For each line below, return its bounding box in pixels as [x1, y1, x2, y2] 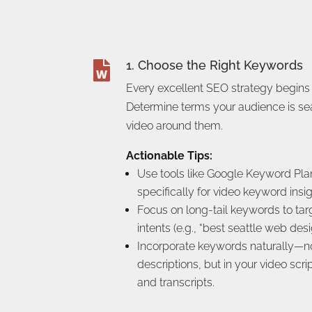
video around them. [126, 119, 224, 133]
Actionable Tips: [126, 149, 213, 163]
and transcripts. [137, 276, 215, 290]
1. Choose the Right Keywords [126, 58, 304, 73]
